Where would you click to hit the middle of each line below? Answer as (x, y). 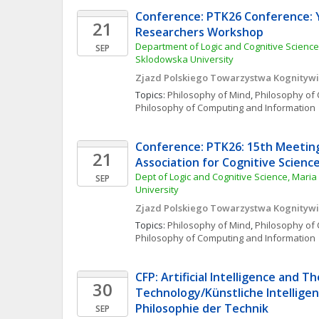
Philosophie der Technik (202, 308)
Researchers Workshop (199, 32)
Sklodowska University (184, 59)
